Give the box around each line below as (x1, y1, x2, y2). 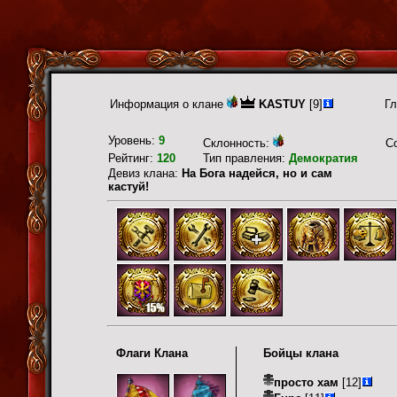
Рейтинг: (108, 152, 157, 165)
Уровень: (108, 134, 159, 147)
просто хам (274, 375, 339, 389)
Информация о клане (110, 97, 227, 111)
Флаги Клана (116, 346, 188, 360)
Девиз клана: (108, 167, 182, 180)
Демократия (289, 152, 358, 165)
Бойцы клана (263, 346, 339, 360)
